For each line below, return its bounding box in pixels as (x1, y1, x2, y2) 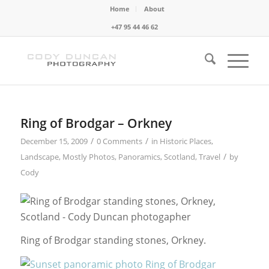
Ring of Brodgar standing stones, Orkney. (20, 234, 206, 247)
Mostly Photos (62, 151, 115, 162)
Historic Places (159, 136, 211, 147)
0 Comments (96, 136, 142, 147)
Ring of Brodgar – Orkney (20, 115, 172, 131)
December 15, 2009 (20, 136, 88, 147)
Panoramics (118, 151, 160, 162)
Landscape (20, 151, 59, 162)
